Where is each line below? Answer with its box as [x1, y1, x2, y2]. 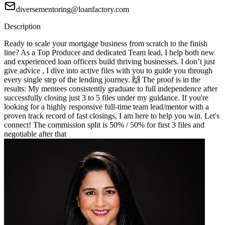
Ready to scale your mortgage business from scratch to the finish [4, 39, 207, 48]
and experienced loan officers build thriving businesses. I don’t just [4, 57, 215, 66]
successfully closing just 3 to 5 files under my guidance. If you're [4, 93, 208, 102]
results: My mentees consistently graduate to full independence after [4, 84, 217, 93]
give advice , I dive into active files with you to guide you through [4, 66, 212, 75]
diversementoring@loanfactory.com [16, 5, 129, 14]
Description [4, 22, 41, 31]
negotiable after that [4, 130, 66, 139]
